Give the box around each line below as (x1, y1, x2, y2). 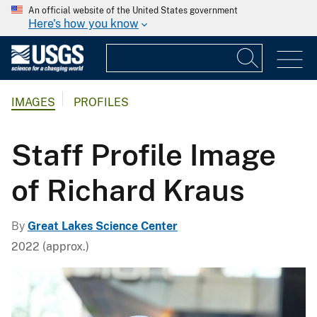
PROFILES (74, 96, 129, 110)
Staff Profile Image (11, 137, 276, 172)
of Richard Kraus (11, 172, 245, 207)
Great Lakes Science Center (28, 219, 178, 233)
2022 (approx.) (11, 239, 89, 253)
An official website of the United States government (28, 6, 238, 16)
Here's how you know (28, 17, 139, 30)
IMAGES (11, 96, 55, 110)
